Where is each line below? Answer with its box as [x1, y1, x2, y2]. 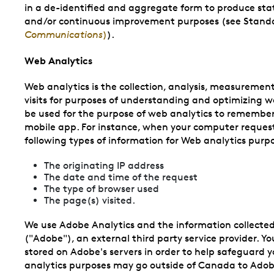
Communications [24, 28, 103, 40]
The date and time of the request [44, 171, 198, 183]
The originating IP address [44, 159, 164, 171]
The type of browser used [44, 182, 159, 194]
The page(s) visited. [44, 194, 135, 206]
